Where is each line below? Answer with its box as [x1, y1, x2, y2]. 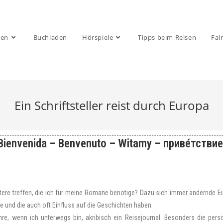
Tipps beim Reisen [137, 33, 197, 42]
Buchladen [33, 33, 67, 42]
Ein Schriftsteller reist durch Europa [14, 97, 209, 113]
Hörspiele [82, 33, 113, 42]
